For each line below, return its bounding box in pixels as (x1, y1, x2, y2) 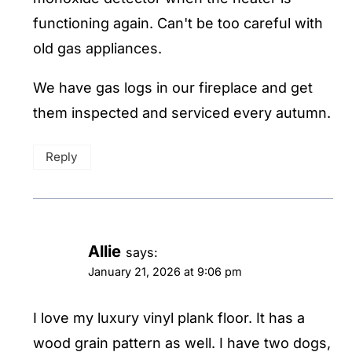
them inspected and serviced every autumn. (33, 104, 331, 122)
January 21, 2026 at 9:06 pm (88, 265, 242, 279)
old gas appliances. (33, 40, 162, 57)
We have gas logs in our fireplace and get (33, 79, 313, 97)
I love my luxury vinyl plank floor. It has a (33, 309, 305, 326)
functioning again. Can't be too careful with (33, 15, 323, 32)
